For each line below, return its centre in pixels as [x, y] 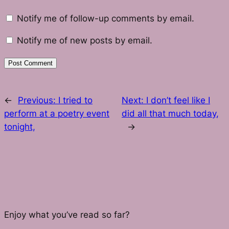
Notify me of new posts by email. [85, 40]
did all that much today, [170, 113]
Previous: [38, 100]
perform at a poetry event [57, 113]
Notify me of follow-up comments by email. [106, 18]
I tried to [75, 100]
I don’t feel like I [178, 100]
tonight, [20, 127]
